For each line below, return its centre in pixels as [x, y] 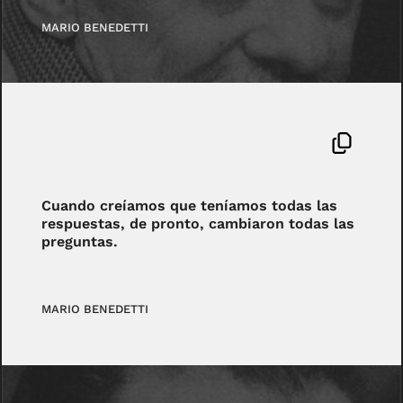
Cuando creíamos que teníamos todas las [190, 206]
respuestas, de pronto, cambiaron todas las [198, 224]
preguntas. [80, 242]
